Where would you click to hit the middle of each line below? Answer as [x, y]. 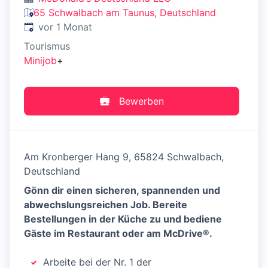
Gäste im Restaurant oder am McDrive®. [118, 233]
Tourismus [47, 46]
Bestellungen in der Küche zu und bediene [123, 219]
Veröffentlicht [54, 26]
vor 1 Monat [65, 27]
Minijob [40, 60]
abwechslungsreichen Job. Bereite [106, 205]
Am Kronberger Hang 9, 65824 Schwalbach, [124, 157]
